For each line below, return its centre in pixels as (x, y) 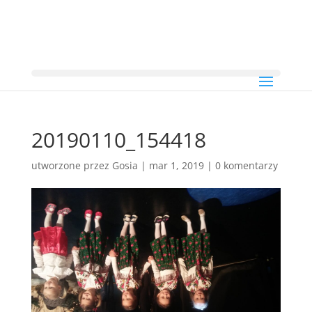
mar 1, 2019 (176, 165)
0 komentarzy (246, 165)
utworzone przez (71, 165)
